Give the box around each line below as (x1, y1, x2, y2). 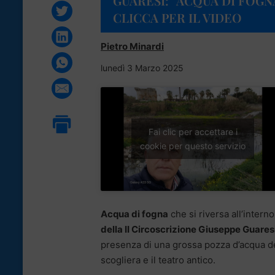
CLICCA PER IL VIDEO (113, 9, 242, 26)
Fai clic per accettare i (148, 126, 238, 137)
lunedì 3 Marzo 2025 (101, 62, 184, 73)
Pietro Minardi (101, 40, 164, 52)
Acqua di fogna (101, 207, 168, 220)
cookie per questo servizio (140, 141, 246, 152)
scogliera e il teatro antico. (101, 254, 215, 266)
